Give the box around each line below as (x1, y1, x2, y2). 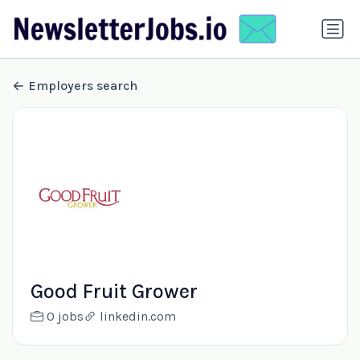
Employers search (28, 78, 137, 94)
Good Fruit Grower (30, 280, 198, 304)
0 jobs (46, 309, 84, 325)
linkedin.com (99, 309, 176, 325)
